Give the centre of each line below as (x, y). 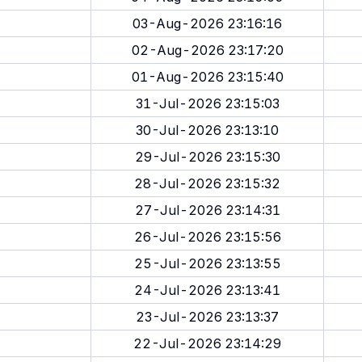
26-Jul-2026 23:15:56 (207, 237)
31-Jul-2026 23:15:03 (207, 103)
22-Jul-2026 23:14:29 (207, 343)
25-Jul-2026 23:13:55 (207, 263)
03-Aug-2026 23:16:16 (207, 23)
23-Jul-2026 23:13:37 (207, 317)
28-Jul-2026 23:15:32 (207, 183)
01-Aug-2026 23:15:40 (207, 77)
